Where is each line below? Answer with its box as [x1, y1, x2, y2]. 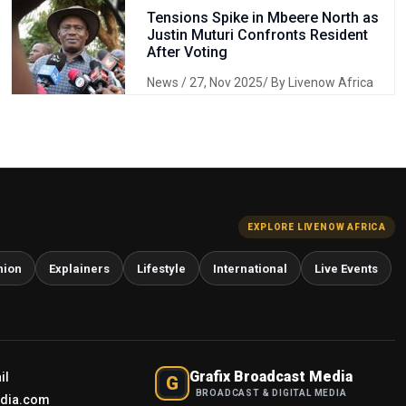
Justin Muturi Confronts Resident [146, 26, 368, 43]
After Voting [146, 43, 227, 61]
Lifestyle [137, 261, 186, 275]
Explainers [49, 261, 110, 275]
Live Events [314, 261, 378, 275]
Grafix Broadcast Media [189, 368, 353, 385]
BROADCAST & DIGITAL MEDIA [195, 388, 347, 398]
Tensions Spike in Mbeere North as [146, 9, 379, 26]
